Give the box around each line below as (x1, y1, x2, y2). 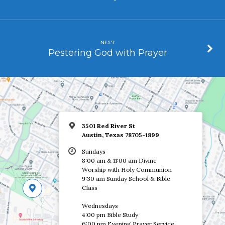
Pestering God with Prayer (48, 47, 167, 58)
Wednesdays (81, 201, 118, 209)
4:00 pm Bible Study (81, 210, 138, 218)
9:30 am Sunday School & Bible (81, 174, 170, 182)
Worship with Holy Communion (81, 165, 172, 173)
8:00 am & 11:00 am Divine (81, 156, 157, 164)
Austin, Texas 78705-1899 (81, 131, 159, 139)
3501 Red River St (81, 122, 135, 130)
